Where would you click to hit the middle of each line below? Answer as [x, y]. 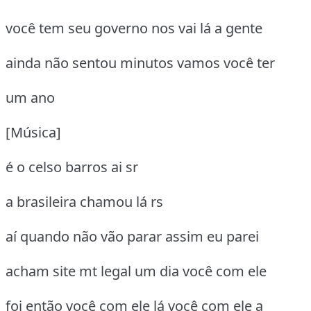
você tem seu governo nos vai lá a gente [134, 28]
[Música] [33, 133]
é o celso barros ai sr [72, 167]
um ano [30, 98]
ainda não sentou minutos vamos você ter [140, 63]
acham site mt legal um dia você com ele [136, 271]
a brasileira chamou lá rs [84, 202]
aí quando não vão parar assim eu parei [132, 237]
